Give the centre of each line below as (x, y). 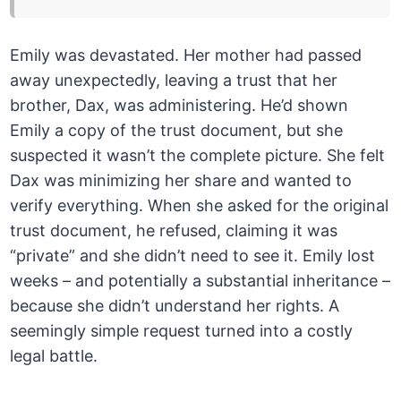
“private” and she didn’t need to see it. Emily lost (193, 256)
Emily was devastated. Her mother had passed (186, 55)
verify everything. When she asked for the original (200, 206)
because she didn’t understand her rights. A (175, 306)
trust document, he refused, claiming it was (174, 231)
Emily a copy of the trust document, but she (177, 131)
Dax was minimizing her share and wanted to (181, 181)
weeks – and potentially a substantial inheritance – (200, 281)
